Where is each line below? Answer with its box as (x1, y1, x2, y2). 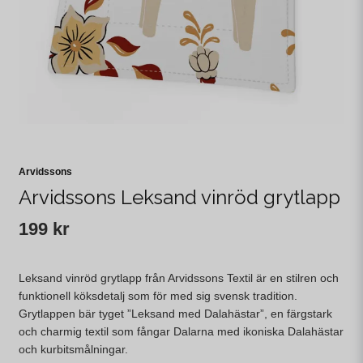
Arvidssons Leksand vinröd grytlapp (19, 186, 340, 209)
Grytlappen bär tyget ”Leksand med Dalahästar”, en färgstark (19, 307, 332, 320)
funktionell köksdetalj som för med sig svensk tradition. (19, 289, 297, 302)
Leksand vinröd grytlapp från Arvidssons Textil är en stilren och (19, 271, 339, 284)
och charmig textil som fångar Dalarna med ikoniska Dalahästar (19, 325, 344, 338)
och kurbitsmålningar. (19, 343, 128, 356)
